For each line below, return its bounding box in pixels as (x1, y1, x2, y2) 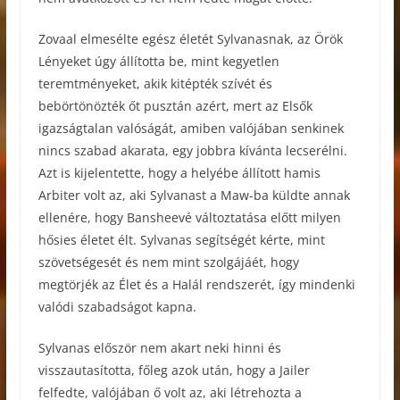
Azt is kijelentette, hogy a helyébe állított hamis (37, 163, 321, 181)
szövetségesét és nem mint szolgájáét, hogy (37, 253, 299, 271)
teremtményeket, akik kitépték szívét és (37, 74, 272, 92)
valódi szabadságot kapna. (37, 297, 196, 315)
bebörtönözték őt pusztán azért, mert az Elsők (37, 96, 312, 114)
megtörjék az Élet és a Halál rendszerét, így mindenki (37, 275, 355, 293)
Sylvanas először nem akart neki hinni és (37, 338, 281, 356)
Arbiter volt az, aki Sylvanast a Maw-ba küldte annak (37, 186, 350, 204)
